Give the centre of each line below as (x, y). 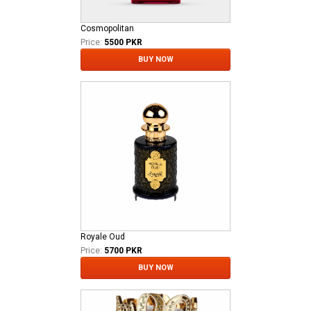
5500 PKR (123, 42)
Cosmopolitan (107, 28)
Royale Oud (103, 236)
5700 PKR (123, 250)
